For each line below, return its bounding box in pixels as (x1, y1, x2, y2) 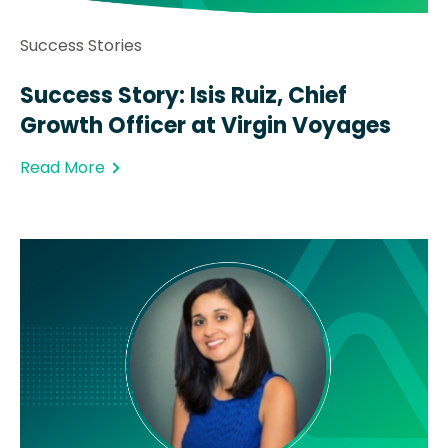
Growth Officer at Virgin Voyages (20, 109, 391, 141)
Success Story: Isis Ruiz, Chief (20, 79, 347, 111)
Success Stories (20, 33, 142, 57)
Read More (20, 155, 105, 179)
